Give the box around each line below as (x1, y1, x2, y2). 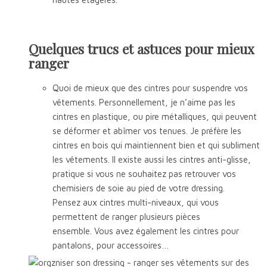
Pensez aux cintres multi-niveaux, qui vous (52, 197, 219, 208)
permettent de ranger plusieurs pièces (52, 212, 200, 222)
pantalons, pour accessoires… (52, 240, 169, 251)
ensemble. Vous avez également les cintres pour (52, 226, 239, 237)
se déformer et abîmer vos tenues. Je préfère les (52, 126, 241, 136)
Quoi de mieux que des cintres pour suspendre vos (52, 83, 248, 94)
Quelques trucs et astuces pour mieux (29, 39, 254, 58)
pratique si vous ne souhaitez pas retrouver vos (52, 169, 236, 179)
